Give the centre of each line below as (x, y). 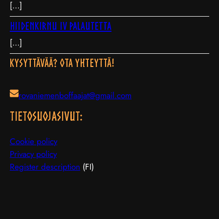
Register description (45, 167)
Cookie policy (33, 141)
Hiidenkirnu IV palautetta (61, 26)
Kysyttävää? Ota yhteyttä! (62, 63)
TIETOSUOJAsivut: (46, 116)
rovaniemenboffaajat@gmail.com (75, 95)
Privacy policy (33, 154)
